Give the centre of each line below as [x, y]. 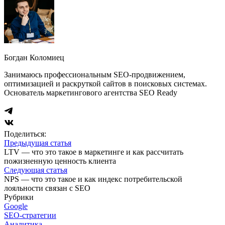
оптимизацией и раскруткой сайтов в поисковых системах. [105, 83]
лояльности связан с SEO [47, 188]
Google [16, 206]
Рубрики [19, 197]
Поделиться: [25, 134]
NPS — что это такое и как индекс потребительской [93, 179]
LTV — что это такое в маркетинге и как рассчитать [94, 152]
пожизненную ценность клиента [60, 161]
